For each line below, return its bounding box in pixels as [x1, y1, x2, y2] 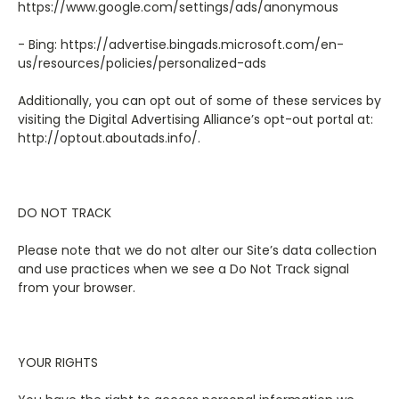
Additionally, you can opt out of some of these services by [18, 92, 381, 110]
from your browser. [18, 279, 135, 297]
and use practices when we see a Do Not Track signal [18, 260, 349, 278]
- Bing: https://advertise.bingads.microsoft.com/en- [18, 36, 344, 53]
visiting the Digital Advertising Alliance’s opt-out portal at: [18, 110, 373, 128]
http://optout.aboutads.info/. [18, 129, 200, 147]
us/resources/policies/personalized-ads [18, 54, 266, 72]
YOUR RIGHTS [18, 354, 98, 371]
